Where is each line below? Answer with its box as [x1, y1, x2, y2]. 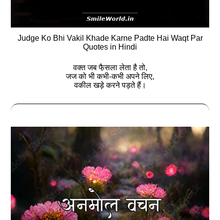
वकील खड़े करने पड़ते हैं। [74, 81, 146, 89]
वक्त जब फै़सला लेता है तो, [73, 63, 147, 72]
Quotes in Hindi [83, 42, 137, 51]
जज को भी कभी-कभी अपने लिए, [66, 72, 154, 81]
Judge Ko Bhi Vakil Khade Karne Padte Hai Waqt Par [17, 33, 203, 42]
